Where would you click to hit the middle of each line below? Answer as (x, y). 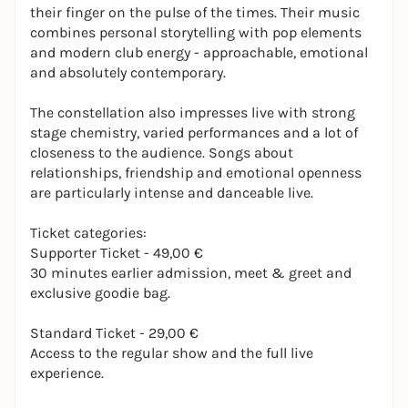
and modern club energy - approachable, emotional (199, 52)
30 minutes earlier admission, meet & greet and (191, 273)
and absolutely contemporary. (128, 72)
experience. (67, 373)
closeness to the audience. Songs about (162, 153)
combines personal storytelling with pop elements (196, 32)
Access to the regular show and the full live (172, 353)
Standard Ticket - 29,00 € (114, 333)
